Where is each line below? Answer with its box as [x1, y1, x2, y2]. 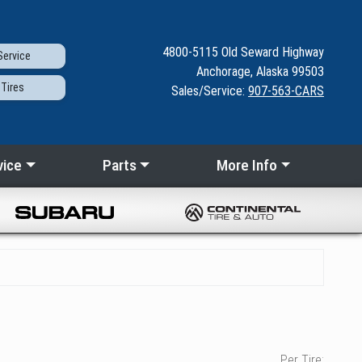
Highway [281, 44, 324, 61]
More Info [216, 156, 277, 175]
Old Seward [221, 44, 282, 61]
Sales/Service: [170, 83, 248, 99]
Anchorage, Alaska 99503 [196, 64, 324, 80]
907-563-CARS [247, 83, 324, 99]
